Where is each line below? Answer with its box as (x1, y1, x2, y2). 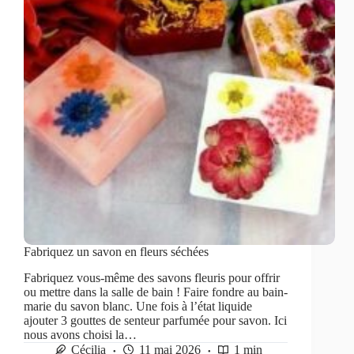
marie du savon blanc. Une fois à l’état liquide (24, 299, 252, 314)
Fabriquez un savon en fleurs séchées (24, 245, 209, 259)
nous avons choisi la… (24, 328, 137, 342)
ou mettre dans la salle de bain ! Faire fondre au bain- (24, 285, 288, 299)
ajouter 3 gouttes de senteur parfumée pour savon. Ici (24, 314, 287, 328)
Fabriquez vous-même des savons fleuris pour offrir (24, 271, 280, 285)
